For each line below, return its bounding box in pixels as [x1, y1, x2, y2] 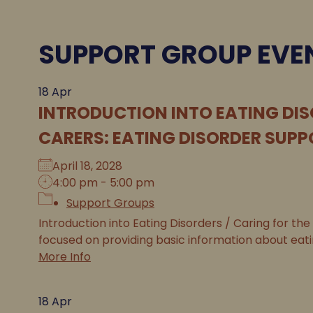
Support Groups [66, 195, 154, 211]
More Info [38, 249, 91, 265]
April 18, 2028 [52, 158, 133, 174]
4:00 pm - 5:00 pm [52, 175, 154, 191]
